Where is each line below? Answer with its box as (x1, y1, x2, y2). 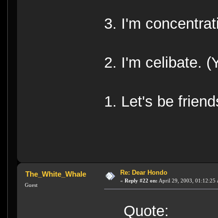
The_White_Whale (25, 170, 86, 179)
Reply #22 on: (124, 178, 158, 184)
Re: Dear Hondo (120, 169, 167, 177)
